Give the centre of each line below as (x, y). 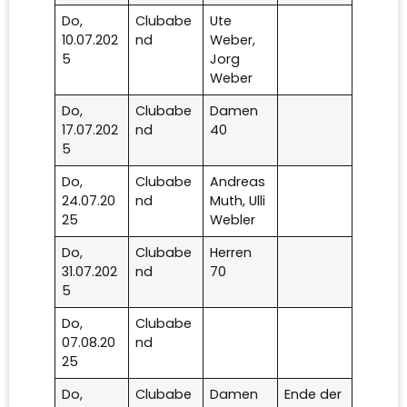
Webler (233, 220)
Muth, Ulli (238, 201)
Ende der (313, 395)
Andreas (238, 182)
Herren (231, 253)
